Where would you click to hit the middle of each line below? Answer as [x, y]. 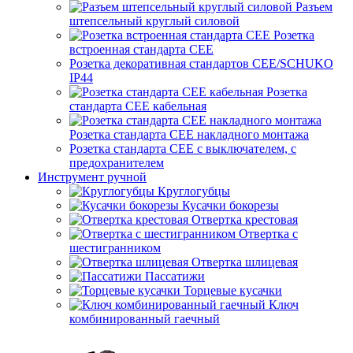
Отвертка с [268, 234]
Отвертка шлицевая [245, 262]
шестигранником [115, 248]
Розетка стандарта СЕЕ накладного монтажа [189, 134]
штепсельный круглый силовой [154, 21]
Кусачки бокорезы [230, 205]
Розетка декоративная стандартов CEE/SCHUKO [201, 63]
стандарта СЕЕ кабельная [138, 106]
